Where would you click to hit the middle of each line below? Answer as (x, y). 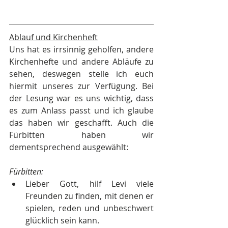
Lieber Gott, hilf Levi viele (90, 184)
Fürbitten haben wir (81, 135)
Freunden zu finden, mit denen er (90, 196)
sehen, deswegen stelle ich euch (81, 74)
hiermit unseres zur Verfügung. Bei (81, 86)
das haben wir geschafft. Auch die (81, 123)
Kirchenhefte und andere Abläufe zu (81, 62)
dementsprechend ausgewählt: (69, 147)
